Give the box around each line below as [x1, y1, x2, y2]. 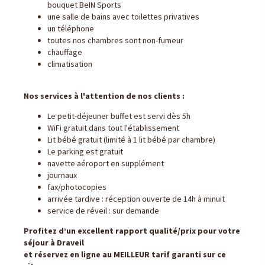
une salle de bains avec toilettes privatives [47, 11, 199, 22]
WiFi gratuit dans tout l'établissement [47, 122, 179, 133]
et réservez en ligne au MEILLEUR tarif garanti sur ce [24, 249, 226, 260]
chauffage [47, 47, 82, 57]
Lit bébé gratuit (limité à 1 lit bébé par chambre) [47, 134, 215, 145]
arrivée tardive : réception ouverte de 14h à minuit [47, 193, 225, 204]
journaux [47, 170, 77, 180]
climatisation [47, 59, 92, 69]
